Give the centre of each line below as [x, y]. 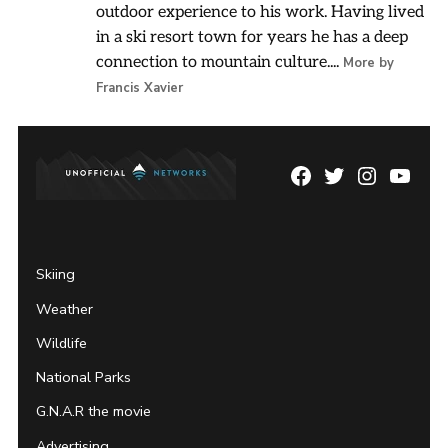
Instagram [395, 177]
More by [368, 63]
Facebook [327, 177]
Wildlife [61, 342]
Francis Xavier [139, 88]
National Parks [83, 377]
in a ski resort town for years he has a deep [252, 37]
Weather [64, 308]
